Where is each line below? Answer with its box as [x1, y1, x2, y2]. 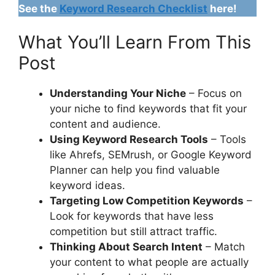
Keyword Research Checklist [60, 2, 207, 15]
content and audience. [50, 118, 161, 131]
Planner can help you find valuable [50, 164, 220, 177]
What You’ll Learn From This [18, 31, 251, 53]
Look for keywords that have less [50, 210, 214, 223]
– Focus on [186, 87, 242, 100]
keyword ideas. [50, 179, 125, 192]
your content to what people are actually [50, 256, 249, 269]
